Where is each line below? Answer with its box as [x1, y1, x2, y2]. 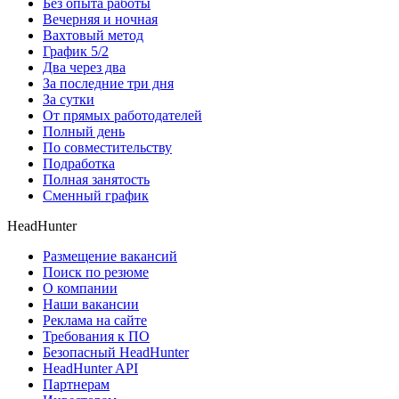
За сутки [43, 91, 94, 107]
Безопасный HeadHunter [43, 344, 189, 360]
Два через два [43, 59, 126, 75]
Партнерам [43, 376, 110, 392]
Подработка [43, 155, 115, 171]
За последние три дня [43, 75, 174, 91]
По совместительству [43, 139, 172, 155]
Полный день [43, 123, 125, 139]
